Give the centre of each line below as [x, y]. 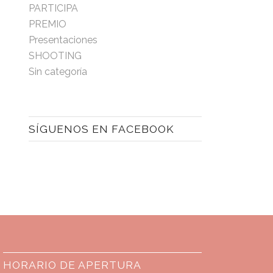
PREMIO [47, 24]
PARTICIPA [53, 9]
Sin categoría [58, 72]
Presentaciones [63, 40]
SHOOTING [55, 56]
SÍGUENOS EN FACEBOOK [101, 129]
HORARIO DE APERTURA [73, 265]
